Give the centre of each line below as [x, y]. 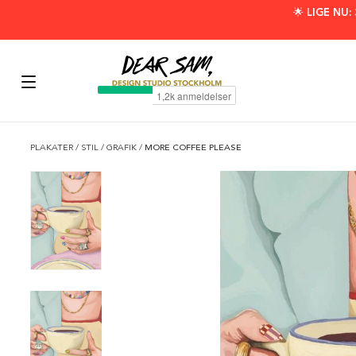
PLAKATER [53, 147]
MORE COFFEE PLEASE [193, 147]
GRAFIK [123, 147]
